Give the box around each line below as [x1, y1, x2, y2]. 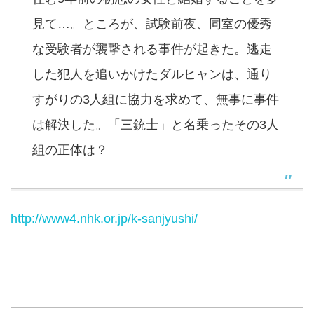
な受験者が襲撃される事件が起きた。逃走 [32, 42, 272, 56]
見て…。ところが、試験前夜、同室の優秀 [32, 17, 272, 31]
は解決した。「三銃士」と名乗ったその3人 [32, 118, 279, 132]
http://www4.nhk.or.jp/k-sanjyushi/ [11, 212, 198, 226]
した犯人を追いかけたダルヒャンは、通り [32, 67, 272, 81]
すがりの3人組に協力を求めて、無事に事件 [32, 93, 279, 107]
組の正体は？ [32, 143, 108, 157]
